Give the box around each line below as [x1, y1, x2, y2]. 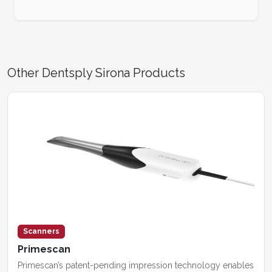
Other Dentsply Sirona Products [7, 65, 185, 80]
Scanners [23, 226, 59, 236]
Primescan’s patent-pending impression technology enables [18, 260, 254, 270]
